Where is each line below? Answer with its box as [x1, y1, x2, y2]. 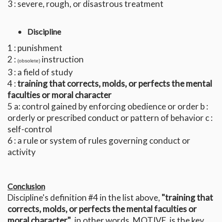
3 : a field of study [7, 66, 73, 77]
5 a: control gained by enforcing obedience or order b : [7, 101, 208, 111]
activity [7, 146, 36, 157]
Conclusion [7, 181, 45, 191]
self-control [7, 123, 52, 134]
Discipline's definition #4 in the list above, [7, 192, 162, 203]
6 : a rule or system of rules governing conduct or [7, 135, 190, 146]
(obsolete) [17, 57, 40, 63]
